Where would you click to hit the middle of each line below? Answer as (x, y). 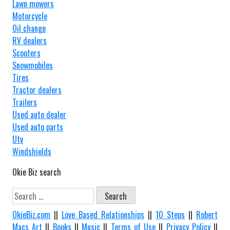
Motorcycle (30, 16)
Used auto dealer (39, 115)
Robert (207, 214)
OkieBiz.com (31, 214)
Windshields (32, 152)
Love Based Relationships (103, 214)
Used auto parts (38, 127)
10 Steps (170, 214)
